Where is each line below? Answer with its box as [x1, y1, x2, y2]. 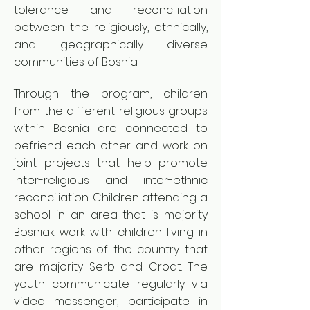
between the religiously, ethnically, [14, 19, 208, 35]
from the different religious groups [14, 103, 208, 119]
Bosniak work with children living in [14, 224, 208, 240]
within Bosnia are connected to [14, 120, 208, 136]
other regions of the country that [14, 241, 208, 257]
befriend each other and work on [14, 138, 208, 154]
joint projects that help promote [14, 155, 208, 171]
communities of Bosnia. [14, 54, 138, 70]
